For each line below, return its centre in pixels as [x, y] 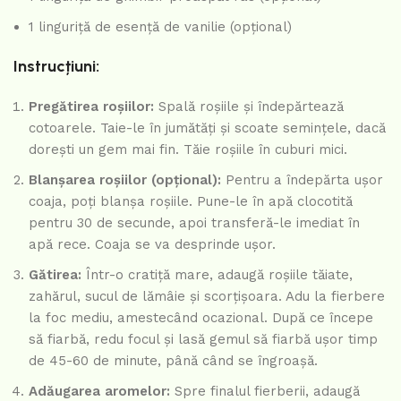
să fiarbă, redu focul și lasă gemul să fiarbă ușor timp [203, 340]
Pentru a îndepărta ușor [302, 180]
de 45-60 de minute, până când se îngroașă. [173, 361]
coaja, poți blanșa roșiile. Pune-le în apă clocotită [191, 202]
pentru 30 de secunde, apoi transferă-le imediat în [194, 223]
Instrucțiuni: [56, 67]
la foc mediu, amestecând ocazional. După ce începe [201, 318]
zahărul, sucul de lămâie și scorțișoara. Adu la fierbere [207, 297]
